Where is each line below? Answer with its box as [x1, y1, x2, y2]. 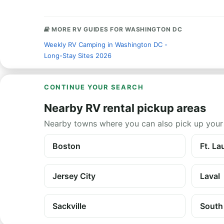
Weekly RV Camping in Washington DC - [44, 40, 167, 48]
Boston [52, 141, 80, 151]
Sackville [52, 201, 86, 211]
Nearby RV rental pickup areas [44, 101, 206, 114]
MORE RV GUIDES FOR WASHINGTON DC [49, 25, 182, 33]
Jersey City [52, 171, 95, 181]
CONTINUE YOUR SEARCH [44, 83, 144, 91]
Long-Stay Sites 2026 [44, 51, 111, 59]
